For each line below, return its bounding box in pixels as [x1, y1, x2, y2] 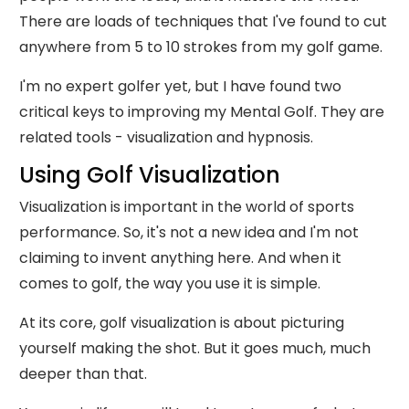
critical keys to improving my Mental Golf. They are [19, 101, 384, 122]
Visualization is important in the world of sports [19, 196, 354, 217]
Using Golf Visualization [19, 160, 280, 190]
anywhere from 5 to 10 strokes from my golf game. [19, 37, 383, 58]
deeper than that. [19, 363, 147, 384]
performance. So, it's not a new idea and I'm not [19, 222, 359, 243]
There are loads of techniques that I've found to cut [19, 11, 387, 32]
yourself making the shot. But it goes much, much [19, 338, 371, 359]
